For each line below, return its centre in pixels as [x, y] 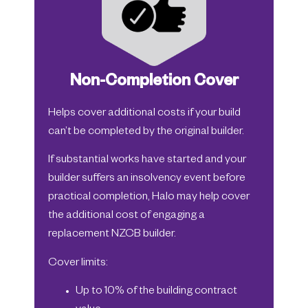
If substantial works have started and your [147, 161]
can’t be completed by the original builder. [146, 132]
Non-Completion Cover [154, 82]
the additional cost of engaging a [126, 217]
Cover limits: [78, 264]
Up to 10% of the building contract [156, 292]
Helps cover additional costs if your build [144, 114]
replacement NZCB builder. [112, 235]
